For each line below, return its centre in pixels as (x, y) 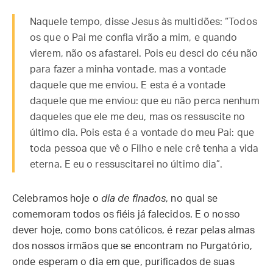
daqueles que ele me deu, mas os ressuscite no (138, 117)
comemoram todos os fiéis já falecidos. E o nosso (126, 214)
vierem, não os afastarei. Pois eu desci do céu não (144, 54)
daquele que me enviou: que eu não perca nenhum (145, 101)
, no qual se (192, 199)
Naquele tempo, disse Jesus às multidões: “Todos (144, 22)
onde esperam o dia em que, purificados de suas (123, 262)
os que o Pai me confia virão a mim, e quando (134, 38)
